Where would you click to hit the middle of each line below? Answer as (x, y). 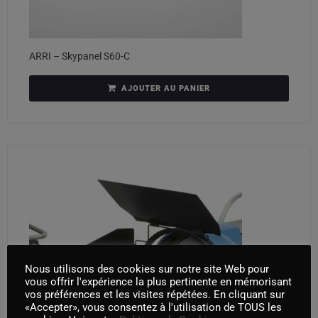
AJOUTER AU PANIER (166, 88)
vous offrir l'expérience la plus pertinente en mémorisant (158, 281)
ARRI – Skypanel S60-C (79, 56)
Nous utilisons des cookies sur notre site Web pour (147, 269)
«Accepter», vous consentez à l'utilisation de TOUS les (153, 307)
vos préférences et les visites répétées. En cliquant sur (155, 294)
